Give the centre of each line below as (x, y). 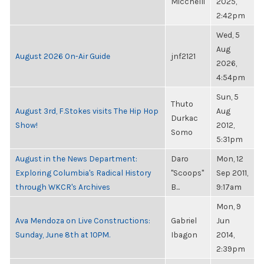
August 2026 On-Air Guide (63, 56)
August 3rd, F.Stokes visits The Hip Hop (87, 111)
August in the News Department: (76, 159)
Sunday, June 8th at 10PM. (63, 235)
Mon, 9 (229, 206)
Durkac (184, 118)
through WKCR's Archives (63, 187)
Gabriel (184, 220)
